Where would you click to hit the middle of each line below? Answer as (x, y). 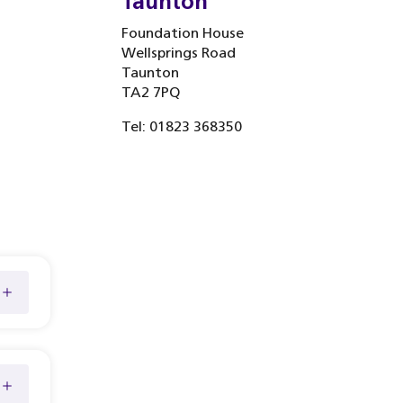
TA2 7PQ (150, 92)
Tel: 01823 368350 (181, 126)
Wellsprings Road (178, 53)
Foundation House (182, 33)
